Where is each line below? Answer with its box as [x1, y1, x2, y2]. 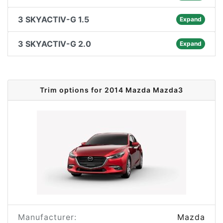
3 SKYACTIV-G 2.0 [18, 39, 91, 49]
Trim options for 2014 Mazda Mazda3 [40, 86, 183, 94]
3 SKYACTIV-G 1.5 [18, 14, 89, 24]
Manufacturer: [18, 212, 77, 222]
